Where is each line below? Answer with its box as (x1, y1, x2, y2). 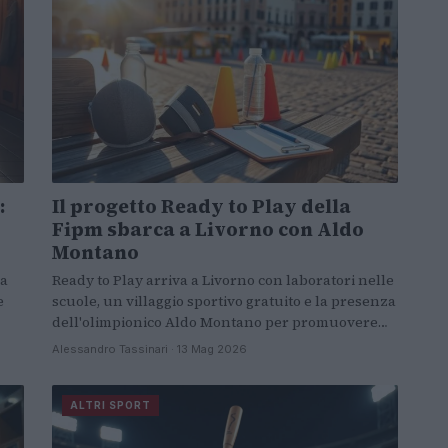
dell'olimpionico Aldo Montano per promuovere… (52, 312, 388, 333)
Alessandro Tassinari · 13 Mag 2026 (52, 342, 247, 357)
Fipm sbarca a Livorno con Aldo (52, 216, 364, 243)
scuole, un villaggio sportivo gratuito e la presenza (52, 291, 396, 312)
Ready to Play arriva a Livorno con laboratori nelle (52, 270, 394, 291)
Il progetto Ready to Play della (52, 193, 351, 220)
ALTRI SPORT (70, 399, 151, 412)
